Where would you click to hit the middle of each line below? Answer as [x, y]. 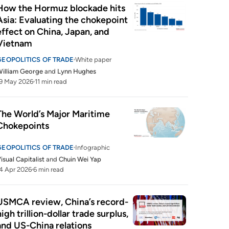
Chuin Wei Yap [80, 159]
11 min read [51, 82]
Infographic [93, 147]
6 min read [49, 169]
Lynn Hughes [77, 71]
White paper [94, 60]
